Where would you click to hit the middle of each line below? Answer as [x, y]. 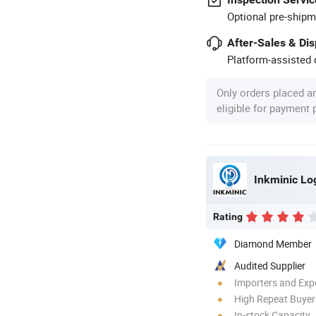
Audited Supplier [270, 265]
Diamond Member [273, 243]
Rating [228, 216]
